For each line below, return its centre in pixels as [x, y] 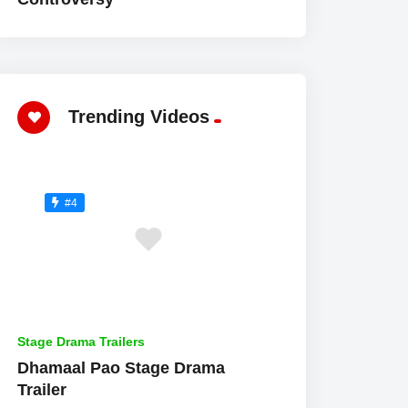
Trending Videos [139, 116]
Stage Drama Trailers [82, 341]
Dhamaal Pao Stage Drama [122, 367]
